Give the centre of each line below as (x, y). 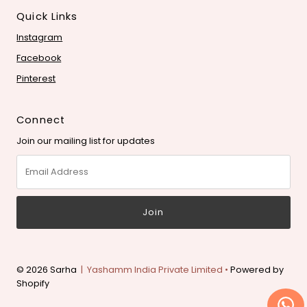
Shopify (33, 284)
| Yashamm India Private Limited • (154, 270)
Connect (41, 120)
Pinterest (36, 79)
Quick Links (47, 17)
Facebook (39, 58)
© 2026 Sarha (47, 270)
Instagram (40, 38)
